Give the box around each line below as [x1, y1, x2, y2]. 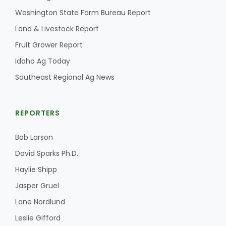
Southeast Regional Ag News [15, 72, 115, 82]
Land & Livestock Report [15, 24, 99, 34]
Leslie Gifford [15, 213, 61, 223]
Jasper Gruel [15, 181, 59, 191]
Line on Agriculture [38, 144, 94, 154]
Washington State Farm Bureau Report [15, 8, 151, 18]
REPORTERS [15, 108, 60, 118]
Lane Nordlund [15, 197, 65, 207]
